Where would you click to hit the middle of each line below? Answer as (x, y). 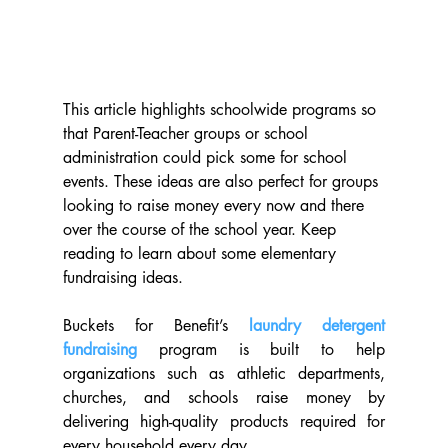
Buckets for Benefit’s (156, 326)
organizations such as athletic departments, (224, 374)
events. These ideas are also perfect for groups (222, 182)
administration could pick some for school (207, 158)
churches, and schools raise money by (224, 398)
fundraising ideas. (122, 278)
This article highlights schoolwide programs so (221, 110)
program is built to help (261, 350)
